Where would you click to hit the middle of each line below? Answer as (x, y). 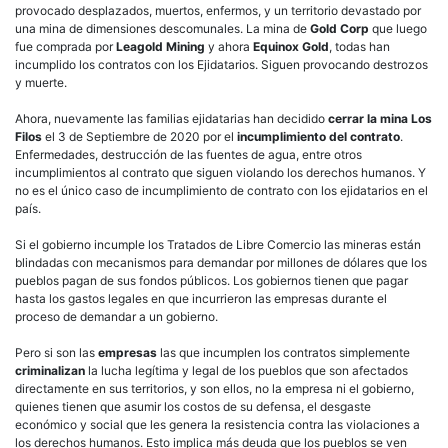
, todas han (359, 46)
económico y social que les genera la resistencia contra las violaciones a (217, 424)
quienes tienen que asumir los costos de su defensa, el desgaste (193, 406)
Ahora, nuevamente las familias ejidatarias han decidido (171, 118)
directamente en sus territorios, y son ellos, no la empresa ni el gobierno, (214, 388)
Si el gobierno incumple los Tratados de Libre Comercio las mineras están (218, 244)
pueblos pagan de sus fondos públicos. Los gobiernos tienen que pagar (211, 280)
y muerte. (41, 82)
